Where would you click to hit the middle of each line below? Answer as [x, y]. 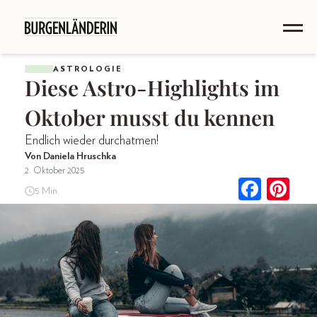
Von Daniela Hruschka [70, 156]
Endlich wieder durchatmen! [92, 141]
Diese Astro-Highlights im [152, 88]
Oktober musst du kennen [150, 117]
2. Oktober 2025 [55, 171]
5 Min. [47, 191]
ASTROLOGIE [88, 69]
